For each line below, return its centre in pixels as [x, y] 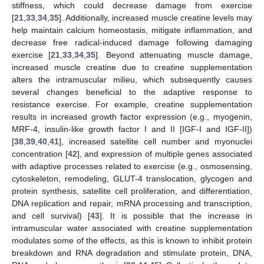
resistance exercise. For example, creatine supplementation [132, 104]
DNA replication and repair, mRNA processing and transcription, [132, 203]
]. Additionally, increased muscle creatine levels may [156, 17]
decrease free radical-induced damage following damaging [132, 42]
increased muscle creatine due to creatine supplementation [132, 67]
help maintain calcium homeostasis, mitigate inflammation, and [132, 30]
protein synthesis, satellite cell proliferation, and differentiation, [132, 191]
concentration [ [40, 154]
